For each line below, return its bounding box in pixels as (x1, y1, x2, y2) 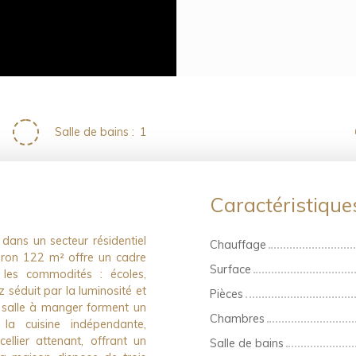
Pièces (210, 286, 243, 301)
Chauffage (210, 237, 266, 252)
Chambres (210, 311, 265, 326)
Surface (210, 261, 251, 277)
